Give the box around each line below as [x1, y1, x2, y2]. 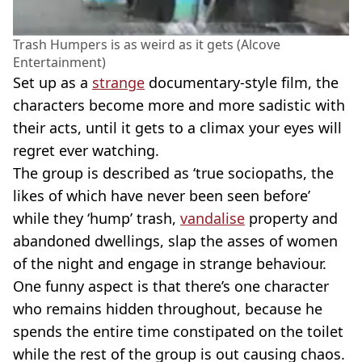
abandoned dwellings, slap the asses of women [13, 231, 338, 251]
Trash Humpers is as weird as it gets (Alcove [13, 36, 280, 54]
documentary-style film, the [145, 73, 339, 93]
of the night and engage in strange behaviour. [13, 254, 326, 274]
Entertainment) [13, 53, 106, 72]
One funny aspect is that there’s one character [13, 276, 329, 297]
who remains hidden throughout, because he [13, 299, 322, 319]
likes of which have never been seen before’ [13, 186, 310, 206]
